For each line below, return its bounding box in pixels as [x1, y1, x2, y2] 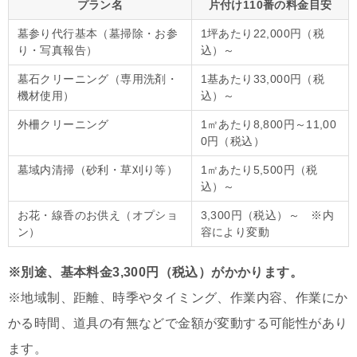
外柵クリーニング [17, 118, 109, 131]
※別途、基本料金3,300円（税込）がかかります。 [8, 265, 303, 280]
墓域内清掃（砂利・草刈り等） [17, 163, 178, 177]
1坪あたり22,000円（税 [200, 27, 325, 41]
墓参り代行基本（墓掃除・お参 [17, 27, 178, 41]
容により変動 [200, 226, 269, 239]
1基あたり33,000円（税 [200, 73, 325, 86]
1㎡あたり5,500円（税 [200, 163, 318, 177]
